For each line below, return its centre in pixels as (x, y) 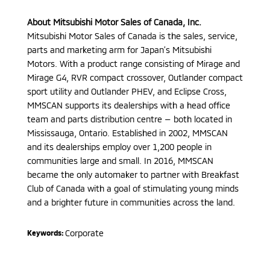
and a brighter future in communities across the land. (131, 202)
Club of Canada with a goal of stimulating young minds (133, 188)
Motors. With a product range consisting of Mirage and (133, 63)
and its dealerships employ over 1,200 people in (119, 146)
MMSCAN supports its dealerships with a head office (128, 105)
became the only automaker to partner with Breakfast (133, 174)
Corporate (84, 233)
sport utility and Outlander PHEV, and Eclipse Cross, (127, 91)
